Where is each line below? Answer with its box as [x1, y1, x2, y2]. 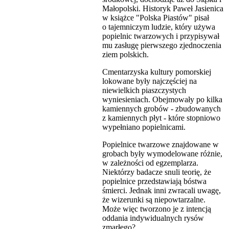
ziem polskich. [102, 50, 149, 59]
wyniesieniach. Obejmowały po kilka [102, 95, 222, 104]
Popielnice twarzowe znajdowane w [102, 140, 219, 149]
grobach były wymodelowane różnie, [102, 149, 222, 158]
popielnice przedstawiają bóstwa [102, 176, 207, 186]
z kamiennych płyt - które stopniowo [102, 113, 220, 122]
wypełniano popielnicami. [102, 122, 186, 131]
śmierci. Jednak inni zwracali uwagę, [102, 186, 221, 195]
